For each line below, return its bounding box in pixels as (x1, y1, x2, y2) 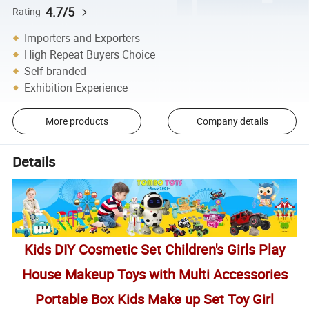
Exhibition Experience (24, 79, 128, 95)
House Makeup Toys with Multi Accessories (21, 265, 288, 284)
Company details (196, 114, 268, 128)
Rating (12, 5, 41, 18)
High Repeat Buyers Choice (24, 46, 156, 62)
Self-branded (24, 63, 87, 79)
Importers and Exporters (24, 30, 141, 46)
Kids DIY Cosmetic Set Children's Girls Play (24, 240, 285, 259)
